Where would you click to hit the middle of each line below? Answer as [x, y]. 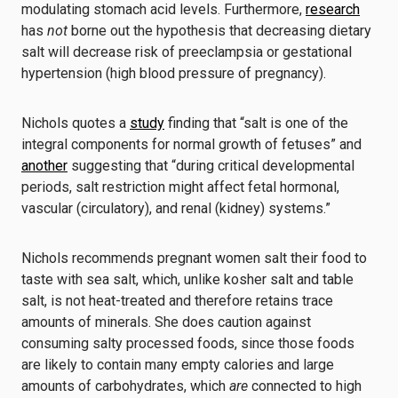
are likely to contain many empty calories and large [178, 365]
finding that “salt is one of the [256, 123]
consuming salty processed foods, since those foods [188, 343]
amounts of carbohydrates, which [125, 386]
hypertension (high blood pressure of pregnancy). [174, 73]
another [44, 166]
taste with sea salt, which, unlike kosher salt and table [187, 279]
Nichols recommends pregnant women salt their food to [194, 258]
